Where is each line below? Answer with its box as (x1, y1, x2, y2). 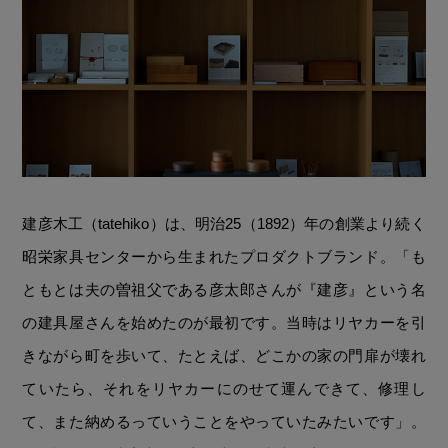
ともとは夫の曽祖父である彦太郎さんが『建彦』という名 (22, 280, 426, 298)
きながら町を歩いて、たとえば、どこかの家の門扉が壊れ (22, 346, 426, 364)
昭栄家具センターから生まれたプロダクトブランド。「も (22, 247, 426, 265)
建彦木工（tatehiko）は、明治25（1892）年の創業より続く (22, 214, 426, 232)
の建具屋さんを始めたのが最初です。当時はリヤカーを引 (22, 313, 426, 331)
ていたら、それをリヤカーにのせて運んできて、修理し (22, 379, 426, 397)
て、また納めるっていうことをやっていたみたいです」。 (22, 412, 426, 430)
